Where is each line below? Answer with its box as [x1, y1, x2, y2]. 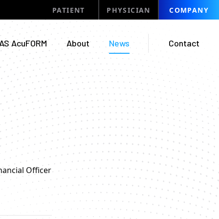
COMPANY [169, 5, 209, 15]
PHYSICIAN [107, 5, 151, 15]
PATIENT [52, 5, 85, 15]
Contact [169, 37, 199, 48]
